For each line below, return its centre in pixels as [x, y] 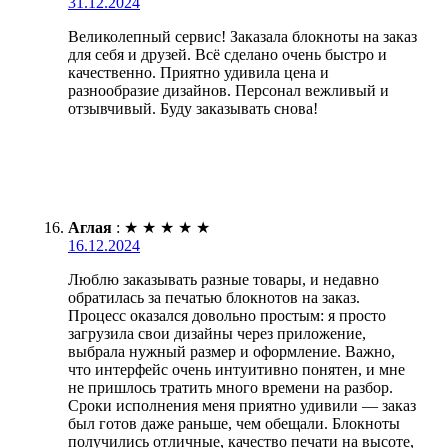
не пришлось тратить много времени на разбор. [230, 388]
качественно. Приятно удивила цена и [198, 73]
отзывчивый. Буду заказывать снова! [193, 109]
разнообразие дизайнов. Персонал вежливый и [228, 91]
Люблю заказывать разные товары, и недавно [223, 280]
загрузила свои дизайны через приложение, [217, 334]
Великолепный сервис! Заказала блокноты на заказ [242, 37]
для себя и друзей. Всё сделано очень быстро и [227, 55]
